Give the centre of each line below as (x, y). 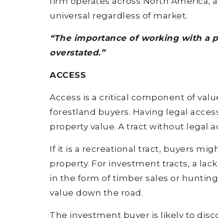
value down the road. (96, 192)
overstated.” (77, 52)
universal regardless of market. (119, 15)
